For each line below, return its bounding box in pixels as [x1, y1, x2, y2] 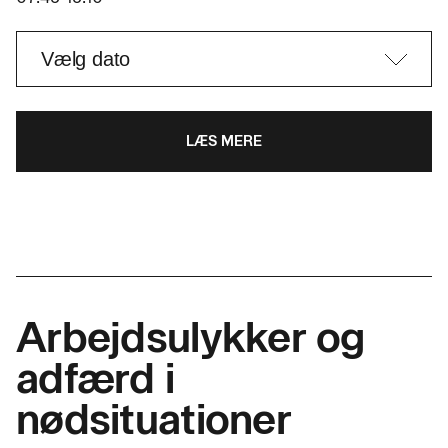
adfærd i [16, 353, 175, 403]
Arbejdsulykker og [16, 312, 365, 362]
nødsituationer [16, 394, 291, 444]
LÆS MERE [186, 133, 262, 150]
